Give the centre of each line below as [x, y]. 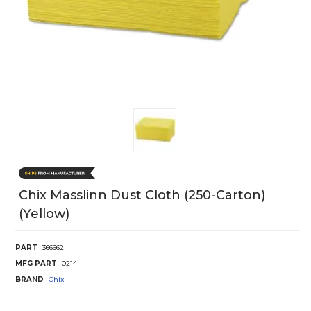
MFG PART [36, 264]
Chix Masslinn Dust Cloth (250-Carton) [142, 195]
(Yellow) [44, 214]
